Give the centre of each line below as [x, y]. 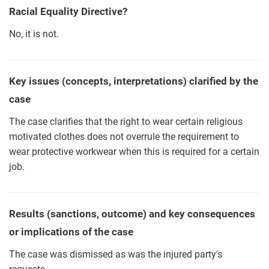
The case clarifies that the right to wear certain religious [126, 122]
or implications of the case [71, 232]
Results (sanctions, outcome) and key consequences [132, 214]
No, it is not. [34, 34]
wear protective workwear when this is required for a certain [134, 152]
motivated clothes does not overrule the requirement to [124, 137]
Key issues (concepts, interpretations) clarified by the [134, 81]
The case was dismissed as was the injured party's [116, 255]
